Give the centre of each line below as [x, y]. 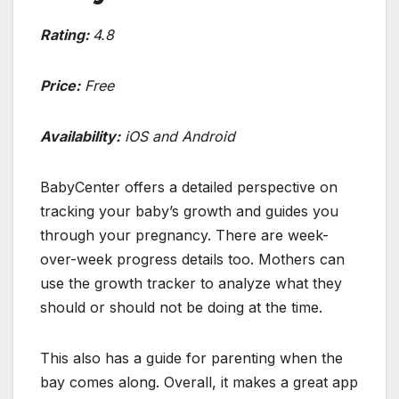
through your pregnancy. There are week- [184, 236]
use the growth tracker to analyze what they [191, 284]
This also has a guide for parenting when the [191, 358]
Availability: [80, 137]
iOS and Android [178, 137]
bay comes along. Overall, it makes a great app [199, 383]
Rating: [66, 35]
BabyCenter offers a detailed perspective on [189, 187]
